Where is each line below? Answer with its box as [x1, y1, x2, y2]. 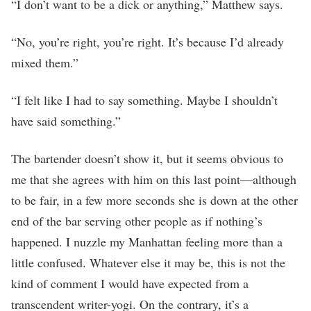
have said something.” [11, 112, 125, 129]
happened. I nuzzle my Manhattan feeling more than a [11, 233, 283, 250]
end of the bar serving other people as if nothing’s [11, 212, 262, 229]
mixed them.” [11, 53, 78, 71]
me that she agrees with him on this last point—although [11, 170, 296, 187]
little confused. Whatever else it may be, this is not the [11, 253, 285, 271]
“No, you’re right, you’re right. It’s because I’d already [11, 33, 284, 50]
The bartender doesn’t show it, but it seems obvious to [11, 149, 283, 167]
